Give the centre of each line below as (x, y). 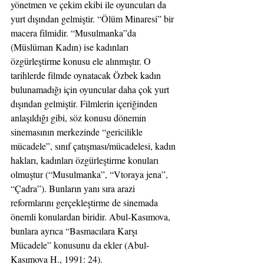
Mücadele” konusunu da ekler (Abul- (80, 245)
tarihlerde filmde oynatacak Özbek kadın (87, 75)
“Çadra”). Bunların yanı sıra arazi (74, 188)
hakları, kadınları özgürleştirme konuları (86, 160)
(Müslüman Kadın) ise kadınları (71, 47)
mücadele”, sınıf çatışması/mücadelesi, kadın (94, 146)
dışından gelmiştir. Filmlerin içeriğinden (85, 103)
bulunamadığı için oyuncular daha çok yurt (91, 89)
